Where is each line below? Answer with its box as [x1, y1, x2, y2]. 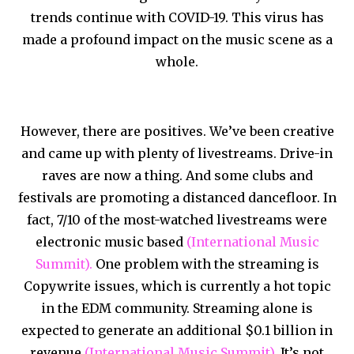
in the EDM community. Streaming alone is [41, 299, 313, 316]
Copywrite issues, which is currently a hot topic [23, 277, 331, 294]
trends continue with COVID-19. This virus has [30, 9, 324, 25]
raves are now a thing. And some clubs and [41, 167, 313, 183]
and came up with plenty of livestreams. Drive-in [21, 145, 333, 161]
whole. [156, 53, 198, 70]
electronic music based [35, 233, 186, 250]
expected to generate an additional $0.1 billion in [21, 322, 333, 338]
